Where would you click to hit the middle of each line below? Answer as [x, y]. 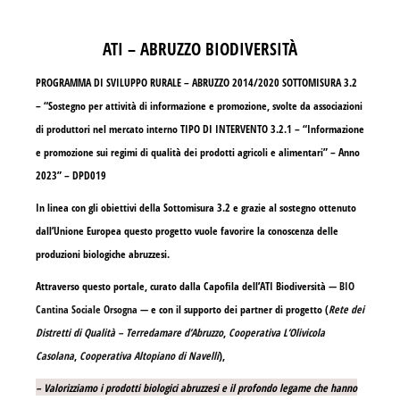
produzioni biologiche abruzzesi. [103, 254]
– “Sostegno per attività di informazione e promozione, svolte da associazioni [199, 106]
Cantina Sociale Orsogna [87, 310]
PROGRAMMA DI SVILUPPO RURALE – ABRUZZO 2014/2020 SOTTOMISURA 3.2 [196, 83]
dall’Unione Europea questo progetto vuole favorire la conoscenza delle [187, 231]
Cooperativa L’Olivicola [277, 333]
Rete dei [346, 310]
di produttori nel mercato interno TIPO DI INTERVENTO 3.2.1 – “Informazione [200, 129]
